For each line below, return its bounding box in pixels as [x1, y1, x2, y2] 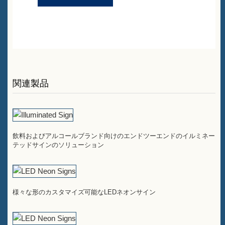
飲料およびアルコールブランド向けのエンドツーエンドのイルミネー [13, 132, 215, 140]
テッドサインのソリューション [13, 141, 104, 149]
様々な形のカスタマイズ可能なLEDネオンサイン [13, 188, 156, 196]
